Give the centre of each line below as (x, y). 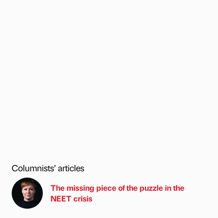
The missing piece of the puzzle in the (118, 187)
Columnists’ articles (48, 167)
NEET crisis (72, 198)
